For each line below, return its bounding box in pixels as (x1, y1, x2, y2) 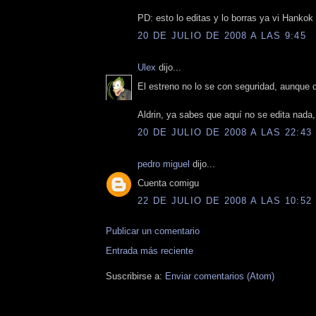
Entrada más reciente (106, 245, 193, 257)
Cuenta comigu (138, 177, 199, 188)
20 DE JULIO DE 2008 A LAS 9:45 (138, 30, 306, 42)
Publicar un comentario (106, 226, 200, 237)
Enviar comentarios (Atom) (165, 271, 274, 282)
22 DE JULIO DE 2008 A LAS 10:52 (138, 195, 312, 207)
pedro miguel (138, 159, 190, 170)
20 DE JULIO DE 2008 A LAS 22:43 (138, 127, 312, 138)
